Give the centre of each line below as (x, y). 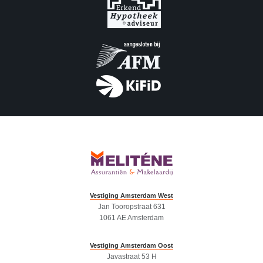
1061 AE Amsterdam (131, 218)
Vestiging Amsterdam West (131, 196)
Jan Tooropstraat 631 (131, 207)
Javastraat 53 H (131, 257)
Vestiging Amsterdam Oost (131, 246)
